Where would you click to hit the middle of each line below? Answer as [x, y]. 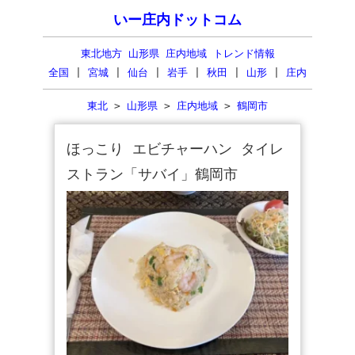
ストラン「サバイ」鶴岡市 [152, 174]
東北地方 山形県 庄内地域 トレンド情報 [177, 53]
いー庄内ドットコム [177, 20]
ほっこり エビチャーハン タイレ [175, 149]
